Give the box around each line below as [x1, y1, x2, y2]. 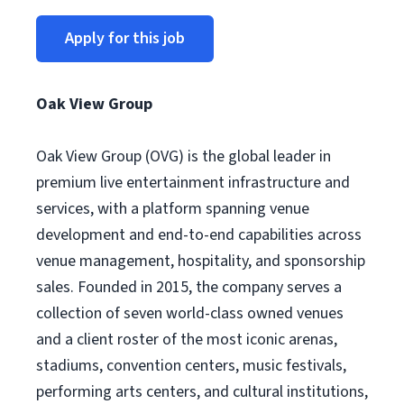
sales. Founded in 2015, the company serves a [36, 276, 342, 298]
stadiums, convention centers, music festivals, [36, 354, 346, 377]
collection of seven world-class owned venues [36, 302, 344, 325]
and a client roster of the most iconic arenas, [36, 328, 337, 351]
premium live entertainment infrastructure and [36, 171, 350, 194]
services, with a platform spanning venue [36, 197, 309, 220]
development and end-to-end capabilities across [36, 224, 362, 246]
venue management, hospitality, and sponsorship [36, 250, 365, 272]
